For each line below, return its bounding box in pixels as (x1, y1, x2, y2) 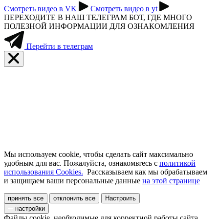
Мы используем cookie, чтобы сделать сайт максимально (4, 150, 193, 159)
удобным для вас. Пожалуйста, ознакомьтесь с (4, 159, 159, 168)
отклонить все (53, 195, 95, 202)
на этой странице (142, 176, 200, 185)
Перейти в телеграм (24, 42, 93, 51)
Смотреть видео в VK (4, 4, 79, 13)
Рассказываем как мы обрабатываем (83, 168, 207, 176)
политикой (159, 159, 196, 168)
